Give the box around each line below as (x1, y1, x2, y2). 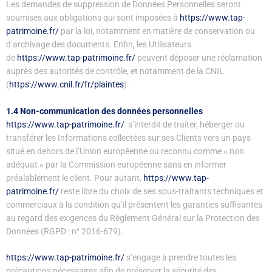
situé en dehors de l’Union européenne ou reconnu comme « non (6, 146, 244, 156)
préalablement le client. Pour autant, (6, 172, 143, 183)
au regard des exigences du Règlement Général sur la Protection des (6, 212, 260, 223)
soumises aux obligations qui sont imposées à (6, 12, 180, 22)
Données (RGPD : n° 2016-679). (6, 226, 123, 236)
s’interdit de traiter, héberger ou (124, 119, 245, 129)
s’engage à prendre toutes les (124, 253, 236, 263)
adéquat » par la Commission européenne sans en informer (6, 159, 226, 169)
